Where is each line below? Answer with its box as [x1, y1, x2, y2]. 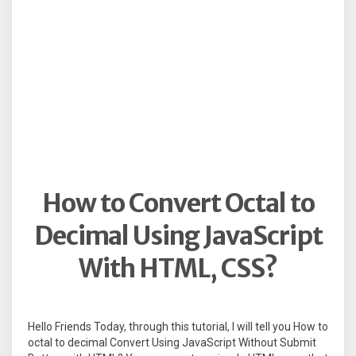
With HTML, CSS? [79, 253, 277, 284]
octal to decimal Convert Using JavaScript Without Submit [28, 336, 316, 350]
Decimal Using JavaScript [33, 220, 323, 252]
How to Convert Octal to [41, 188, 315, 219]
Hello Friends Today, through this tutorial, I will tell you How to [28, 320, 328, 334]
